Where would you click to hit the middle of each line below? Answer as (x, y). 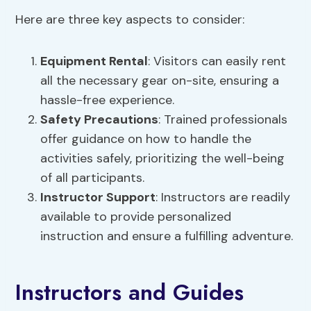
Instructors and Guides (130, 293)
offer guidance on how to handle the (146, 139)
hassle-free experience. (108, 100)
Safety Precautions (100, 120)
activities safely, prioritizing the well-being (163, 159)
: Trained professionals (223, 120)
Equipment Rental (94, 61)
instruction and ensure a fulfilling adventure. (167, 236)
